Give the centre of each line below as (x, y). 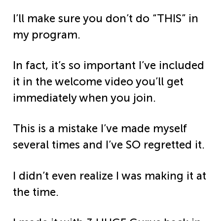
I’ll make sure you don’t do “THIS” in (106, 19)
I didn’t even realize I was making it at (110, 176)
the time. (36, 192)
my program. (47, 35)
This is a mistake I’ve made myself (100, 129)
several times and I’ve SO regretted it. (109, 145)
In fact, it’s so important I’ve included (109, 66)
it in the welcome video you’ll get (98, 82)
